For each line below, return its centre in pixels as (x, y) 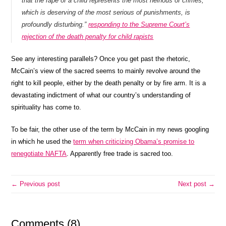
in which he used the (42, 142)
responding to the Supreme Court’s (139, 24)
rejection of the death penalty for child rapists (88, 37)
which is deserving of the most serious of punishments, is (106, 12)
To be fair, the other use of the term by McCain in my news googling (110, 129)
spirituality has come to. (46, 107)
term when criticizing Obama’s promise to (134, 142)
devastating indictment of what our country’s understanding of (101, 95)
